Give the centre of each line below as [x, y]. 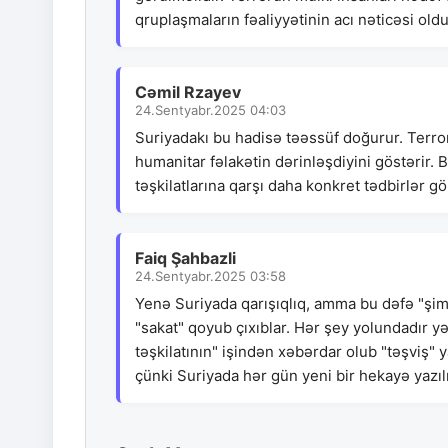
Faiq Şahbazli [185, 258]
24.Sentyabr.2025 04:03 [210, 110]
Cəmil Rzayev [188, 92]
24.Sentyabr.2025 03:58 [210, 276]
